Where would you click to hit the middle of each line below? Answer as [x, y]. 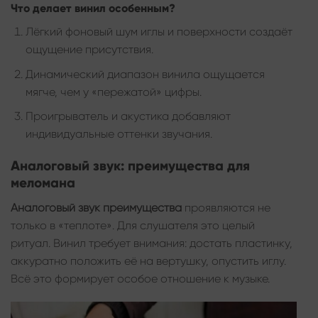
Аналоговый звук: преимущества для [130, 166]
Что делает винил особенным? [93, 9]
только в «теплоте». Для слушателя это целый [133, 225]
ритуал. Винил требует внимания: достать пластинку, [152, 243]
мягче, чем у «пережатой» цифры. [113, 92]
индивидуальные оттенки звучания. [119, 134]
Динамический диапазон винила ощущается [145, 74]
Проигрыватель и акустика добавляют [128, 116]
